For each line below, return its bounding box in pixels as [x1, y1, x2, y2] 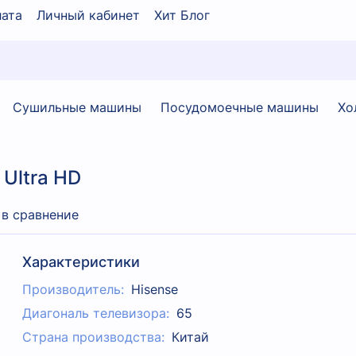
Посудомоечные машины [161, 99, 319, 115]
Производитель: [22, 281, 125, 298]
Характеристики [22, 253, 141, 271]
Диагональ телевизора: [22, 305, 170, 322]
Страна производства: [22, 329, 165, 346]
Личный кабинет [37, 6, 140, 23]
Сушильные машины [13, 99, 141, 115]
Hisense [130, 281, 178, 298]
